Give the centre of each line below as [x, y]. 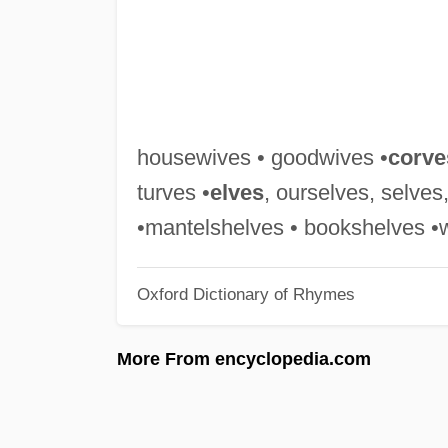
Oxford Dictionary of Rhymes [245, 294]
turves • [173, 192]
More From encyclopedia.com [244, 358]
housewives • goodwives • [262, 157]
